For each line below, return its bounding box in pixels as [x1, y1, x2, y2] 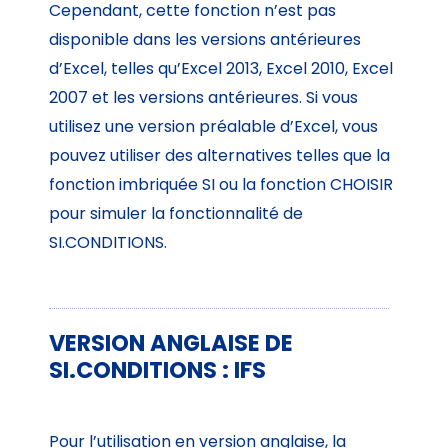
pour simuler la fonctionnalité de [49, 201, 304, 225]
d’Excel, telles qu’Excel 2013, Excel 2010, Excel [49, 56, 394, 80]
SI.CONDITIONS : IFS [49, 354, 267, 387]
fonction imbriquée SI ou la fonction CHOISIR [49, 172, 394, 196]
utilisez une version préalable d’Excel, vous [49, 114, 379, 138]
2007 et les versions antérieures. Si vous [49, 85, 359, 109]
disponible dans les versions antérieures [49, 27, 362, 51]
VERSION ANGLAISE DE [49, 327, 294, 360]
